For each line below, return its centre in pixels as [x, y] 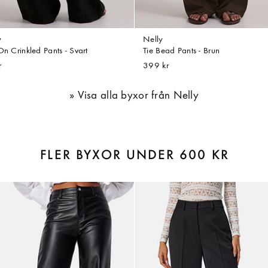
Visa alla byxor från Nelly [138, 96]
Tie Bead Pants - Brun [182, 51]
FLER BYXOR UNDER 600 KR [135, 156]
